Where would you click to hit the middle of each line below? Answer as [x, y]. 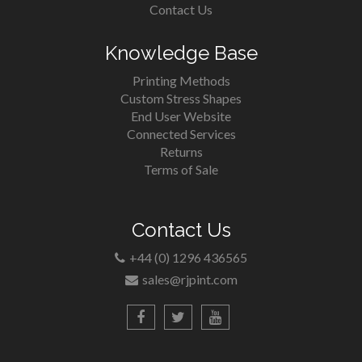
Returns [181, 152]
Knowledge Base [181, 53]
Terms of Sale [181, 169]
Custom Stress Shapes [181, 98]
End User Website [181, 116]
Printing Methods [181, 80]
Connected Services [181, 134]
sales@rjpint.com [189, 279]
